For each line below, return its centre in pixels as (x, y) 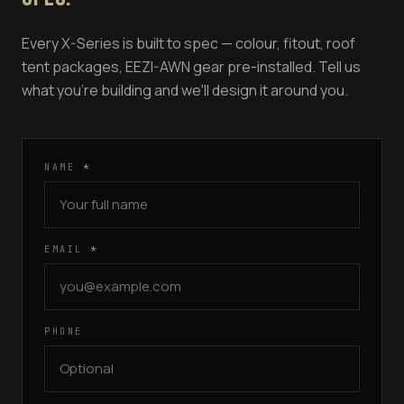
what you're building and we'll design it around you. (185, 90)
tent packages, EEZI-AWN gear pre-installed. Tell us (191, 66)
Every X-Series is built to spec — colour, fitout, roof (188, 43)
